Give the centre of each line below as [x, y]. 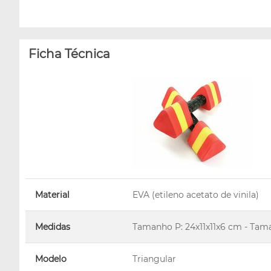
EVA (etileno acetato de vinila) [196, 194]
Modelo [51, 259]
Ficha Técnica [69, 54]
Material [52, 194]
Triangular [154, 259]
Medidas [53, 227]
